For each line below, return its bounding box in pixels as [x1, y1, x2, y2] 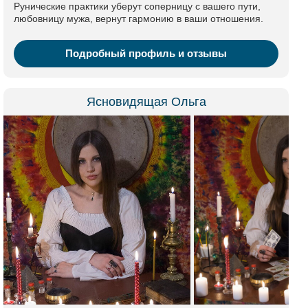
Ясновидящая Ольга [86, 95, 206, 109]
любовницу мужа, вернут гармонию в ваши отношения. [14, 13, 263, 24]
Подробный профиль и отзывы [65, 47, 227, 59]
